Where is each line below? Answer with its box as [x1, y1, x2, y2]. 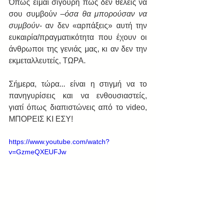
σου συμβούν [9, 10, 61, 18]
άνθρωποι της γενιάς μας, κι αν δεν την [9, 45, 147, 53]
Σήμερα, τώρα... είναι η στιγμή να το [9, 80, 147, 88]
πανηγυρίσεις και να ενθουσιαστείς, [9, 91, 147, 100]
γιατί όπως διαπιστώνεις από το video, [9, 103, 147, 111]
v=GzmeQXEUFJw [9, 148, 66, 156]
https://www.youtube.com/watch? [9, 138, 109, 145]
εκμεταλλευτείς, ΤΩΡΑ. [9, 56, 86, 65]
